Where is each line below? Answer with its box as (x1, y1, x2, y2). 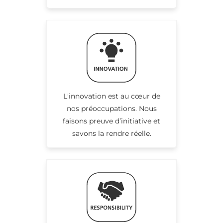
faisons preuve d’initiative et (63, 116, 160, 125)
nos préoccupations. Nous (66, 104, 157, 113)
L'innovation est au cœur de (63, 91, 160, 101)
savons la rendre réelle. (72, 128, 151, 138)
